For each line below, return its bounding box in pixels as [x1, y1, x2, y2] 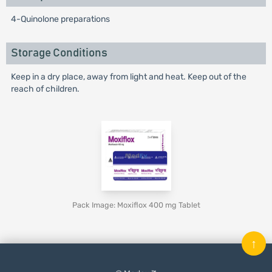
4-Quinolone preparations [10, 14, 110, 24]
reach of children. [10, 84, 80, 94]
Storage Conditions [10, 47, 107, 59]
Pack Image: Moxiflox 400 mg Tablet [72, 200, 200, 209]
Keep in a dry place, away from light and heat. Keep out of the [10, 72, 246, 82]
